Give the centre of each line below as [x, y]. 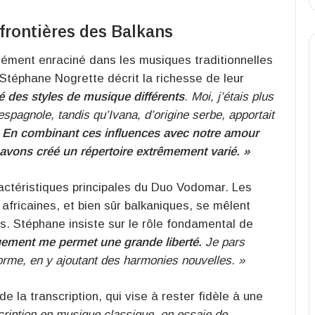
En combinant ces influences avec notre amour [130, 133]
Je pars [223, 242]
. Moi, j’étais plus [229, 96]
